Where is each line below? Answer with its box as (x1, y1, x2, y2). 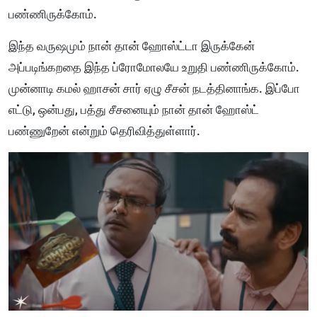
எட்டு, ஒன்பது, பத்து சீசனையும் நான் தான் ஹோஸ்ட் (8, 103, 259, 117)
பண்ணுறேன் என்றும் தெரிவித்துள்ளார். (8, 124, 200, 139)
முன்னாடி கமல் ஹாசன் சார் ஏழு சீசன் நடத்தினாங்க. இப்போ (8, 81, 300, 96)
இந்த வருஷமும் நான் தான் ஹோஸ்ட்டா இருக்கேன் (8, 39, 255, 54)
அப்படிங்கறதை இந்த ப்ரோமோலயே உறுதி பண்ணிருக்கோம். (8, 60, 299, 75)
